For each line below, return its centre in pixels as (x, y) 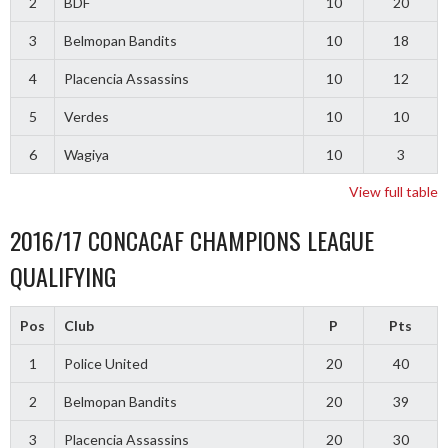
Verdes (86, 117)
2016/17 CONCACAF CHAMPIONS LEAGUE (192, 240)
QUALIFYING (63, 276)
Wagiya (86, 155)
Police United (105, 364)
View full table (393, 192)
